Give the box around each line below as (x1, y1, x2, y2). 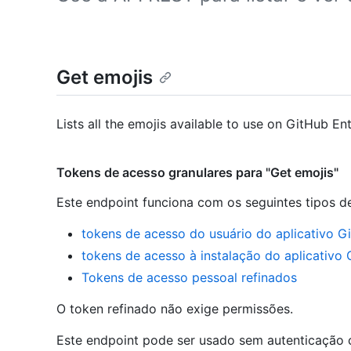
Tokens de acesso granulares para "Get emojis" (56, 165, 338, 181)
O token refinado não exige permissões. (56, 301, 293, 317)
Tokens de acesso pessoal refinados (81, 270, 297, 286)
